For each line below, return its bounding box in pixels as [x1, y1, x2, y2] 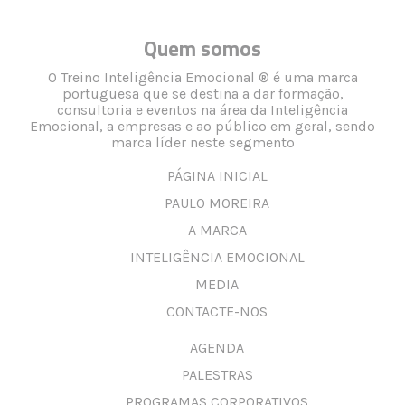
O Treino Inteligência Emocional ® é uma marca [47, 68, 358, 86]
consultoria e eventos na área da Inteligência [57, 100, 348, 118]
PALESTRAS [181, 365, 253, 383]
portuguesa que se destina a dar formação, [61, 84, 344, 102]
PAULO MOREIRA [165, 193, 269, 212]
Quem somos [144, 32, 261, 64]
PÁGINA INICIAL [166, 166, 268, 184]
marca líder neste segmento [110, 133, 295, 151]
